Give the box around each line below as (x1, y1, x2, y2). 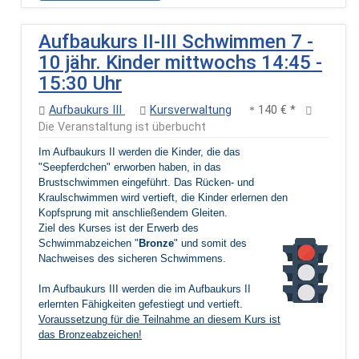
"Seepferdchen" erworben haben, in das (38, 160, 221, 173)
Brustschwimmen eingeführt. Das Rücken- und (38, 175, 254, 188)
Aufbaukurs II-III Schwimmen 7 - (38, 30, 313, 53)
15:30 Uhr (38, 71, 122, 95)
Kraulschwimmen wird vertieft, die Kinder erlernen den (38, 191, 288, 204)
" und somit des (174, 236, 247, 249)
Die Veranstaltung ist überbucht (38, 119, 206, 134)
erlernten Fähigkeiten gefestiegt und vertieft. (38, 297, 243, 310)
